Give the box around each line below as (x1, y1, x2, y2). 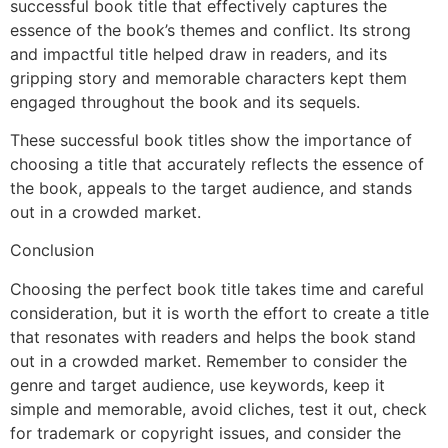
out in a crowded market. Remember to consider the (10, 350, 407, 371)
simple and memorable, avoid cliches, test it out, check (10, 398, 427, 419)
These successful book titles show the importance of (10, 130, 412, 151)
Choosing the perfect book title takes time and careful (10, 278, 424, 299)
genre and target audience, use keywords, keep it (10, 374, 385, 395)
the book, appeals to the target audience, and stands (10, 178, 412, 199)
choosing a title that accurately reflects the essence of (10, 154, 424, 175)
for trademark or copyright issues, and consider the (10, 422, 401, 443)
